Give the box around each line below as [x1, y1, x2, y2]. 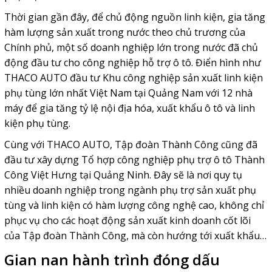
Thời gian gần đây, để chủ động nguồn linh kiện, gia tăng [4, 10, 265, 24]
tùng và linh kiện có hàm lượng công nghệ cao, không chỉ [4, 198, 264, 212]
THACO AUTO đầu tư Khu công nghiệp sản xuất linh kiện [4, 70, 263, 84]
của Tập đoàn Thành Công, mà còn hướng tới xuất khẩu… [4, 228, 267, 242]
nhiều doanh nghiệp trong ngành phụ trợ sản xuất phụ [4, 183, 256, 197]
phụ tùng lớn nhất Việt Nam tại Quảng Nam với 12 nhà [4, 86, 253, 100]
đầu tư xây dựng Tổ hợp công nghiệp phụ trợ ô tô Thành [4, 152, 265, 166]
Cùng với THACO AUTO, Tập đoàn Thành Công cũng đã [4, 137, 257, 151]
